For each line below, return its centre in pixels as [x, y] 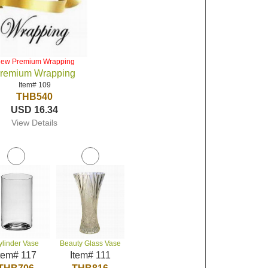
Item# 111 [90, 255]
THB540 [35, 97]
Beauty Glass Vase [90, 243]
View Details [35, 123]
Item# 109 [34, 85]
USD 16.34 [35, 110]
